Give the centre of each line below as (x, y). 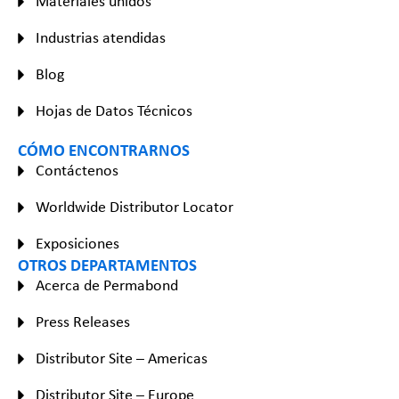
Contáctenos (77, 171)
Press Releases (83, 322)
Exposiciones (77, 244)
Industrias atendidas (101, 38)
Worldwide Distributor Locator (134, 207)
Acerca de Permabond (107, 285)
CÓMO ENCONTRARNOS (104, 150)
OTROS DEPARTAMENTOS (107, 265)
